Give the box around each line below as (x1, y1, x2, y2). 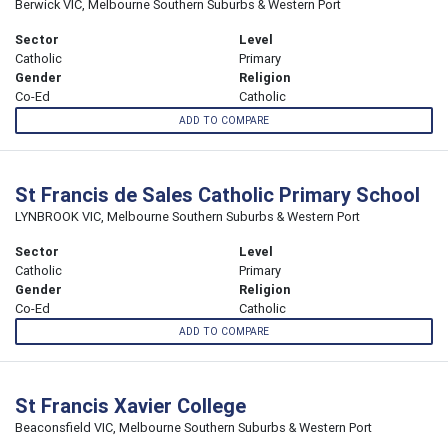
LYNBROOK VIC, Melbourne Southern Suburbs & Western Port (15, 207, 360, 225)
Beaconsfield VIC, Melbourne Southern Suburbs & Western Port (15, 418, 372, 436)
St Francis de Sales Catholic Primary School (15, 181, 420, 207)
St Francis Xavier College (15, 392, 246, 418)
